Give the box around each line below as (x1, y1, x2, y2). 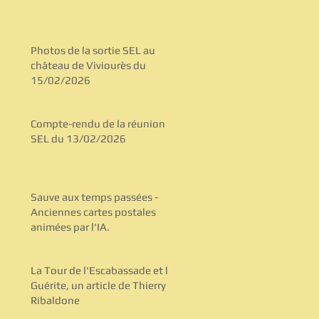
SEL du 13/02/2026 (31, 132, 126, 145)
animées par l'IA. (31, 220, 110, 233)
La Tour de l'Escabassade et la (31, 263, 174, 276)
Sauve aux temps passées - (31, 190, 158, 203)
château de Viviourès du (31, 58, 146, 71)
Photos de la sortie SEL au (31, 43, 155, 56)
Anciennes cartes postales (31, 205, 156, 218)
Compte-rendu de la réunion (31, 117, 165, 130)
